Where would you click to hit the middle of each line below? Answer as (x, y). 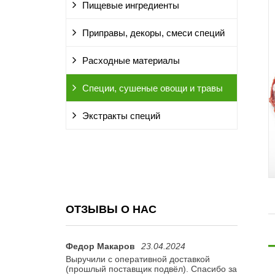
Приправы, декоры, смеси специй (153, 33)
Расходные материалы (131, 61)
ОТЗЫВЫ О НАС (111, 209)
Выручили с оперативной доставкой (138, 259)
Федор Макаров (100, 246)
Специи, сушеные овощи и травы (153, 88)
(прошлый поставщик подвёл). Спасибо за (151, 269)
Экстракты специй (121, 116)
